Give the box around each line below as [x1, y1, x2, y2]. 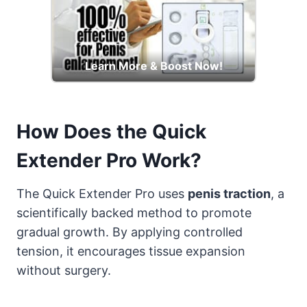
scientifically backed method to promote [16, 205, 251, 220]
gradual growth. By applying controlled [16, 224, 243, 239]
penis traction [188, 186, 271, 201]
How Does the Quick [16, 119, 206, 143]
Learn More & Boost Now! [84, 58, 223, 73]
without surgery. [16, 262, 111, 278]
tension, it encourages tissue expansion [16, 243, 245, 258]
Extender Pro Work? [16, 148, 201, 172]
